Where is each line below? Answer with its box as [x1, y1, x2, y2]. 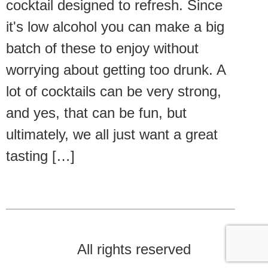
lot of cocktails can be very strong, [6, 83, 221, 99]
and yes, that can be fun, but [6, 104, 187, 121]
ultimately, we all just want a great [6, 126, 218, 142]
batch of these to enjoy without [6, 39, 199, 56]
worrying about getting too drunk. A [6, 61, 226, 78]
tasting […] [6, 147, 75, 164]
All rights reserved [77, 241, 191, 258]
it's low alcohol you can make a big [6, 18, 224, 35]
